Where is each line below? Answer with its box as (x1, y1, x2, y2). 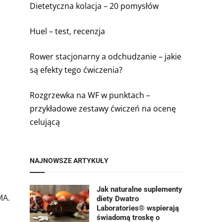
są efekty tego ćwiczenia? (30, 64, 122, 75)
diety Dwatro (97, 194, 139, 203)
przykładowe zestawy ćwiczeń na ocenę (30, 103, 176, 114)
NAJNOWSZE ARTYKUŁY (30, 157, 109, 165)
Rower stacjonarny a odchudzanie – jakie (30, 51, 181, 62)
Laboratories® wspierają (97, 204, 179, 213)
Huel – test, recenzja (30, 26, 105, 37)
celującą (30, 116, 60, 127)
